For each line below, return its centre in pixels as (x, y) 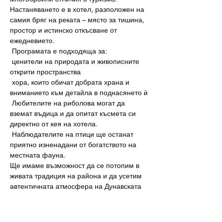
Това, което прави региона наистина (70, 207)
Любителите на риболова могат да (68, 103)
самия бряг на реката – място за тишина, (78, 20)
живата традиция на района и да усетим (77, 176)
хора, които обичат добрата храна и (71, 82)
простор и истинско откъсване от (64, 30)
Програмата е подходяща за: (58, 51)
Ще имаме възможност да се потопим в (76, 165)
